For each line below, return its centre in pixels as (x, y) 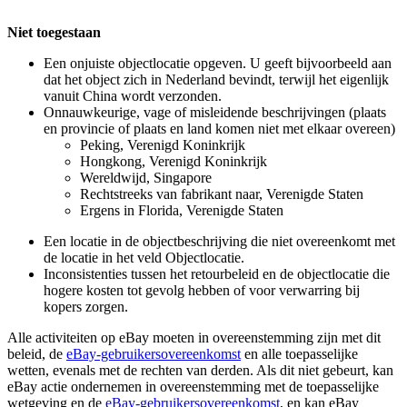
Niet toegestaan (54, 33)
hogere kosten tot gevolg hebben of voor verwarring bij (202, 291)
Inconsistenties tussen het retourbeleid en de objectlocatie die (217, 274)
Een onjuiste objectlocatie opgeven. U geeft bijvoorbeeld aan (218, 64)
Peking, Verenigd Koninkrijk (163, 145)
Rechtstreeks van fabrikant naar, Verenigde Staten (222, 194)
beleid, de (37, 354)
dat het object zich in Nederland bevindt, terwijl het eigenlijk (216, 80)
